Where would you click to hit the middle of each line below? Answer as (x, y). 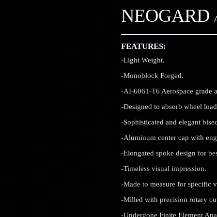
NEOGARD (165, 16)
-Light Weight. (143, 60)
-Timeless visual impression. (163, 168)
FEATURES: (143, 46)
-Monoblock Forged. (152, 75)
